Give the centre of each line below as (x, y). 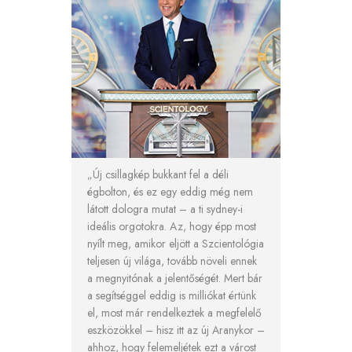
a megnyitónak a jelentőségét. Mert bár (175, 278)
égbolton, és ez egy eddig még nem (170, 191)
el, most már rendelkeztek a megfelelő (174, 312)
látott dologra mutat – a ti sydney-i (165, 209)
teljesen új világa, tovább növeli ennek (172, 260)
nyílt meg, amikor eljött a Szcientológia (176, 243)
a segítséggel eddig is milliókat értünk (172, 295)
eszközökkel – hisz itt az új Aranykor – (176, 330)
